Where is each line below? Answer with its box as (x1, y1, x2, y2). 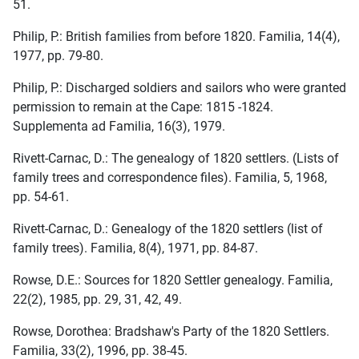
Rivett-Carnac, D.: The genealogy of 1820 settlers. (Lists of (13, 151, 339, 167)
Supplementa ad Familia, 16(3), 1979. (13, 119, 225, 135)
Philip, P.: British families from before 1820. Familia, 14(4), (13, 29, 340, 45)
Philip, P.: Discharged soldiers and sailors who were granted (13, 80, 346, 96)
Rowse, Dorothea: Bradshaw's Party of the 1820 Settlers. (13, 324, 329, 340)
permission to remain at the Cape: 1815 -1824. (13, 99, 273, 115)
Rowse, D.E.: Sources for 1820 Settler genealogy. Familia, (13, 272, 333, 288)
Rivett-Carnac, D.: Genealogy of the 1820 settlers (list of (13, 221, 323, 237)
